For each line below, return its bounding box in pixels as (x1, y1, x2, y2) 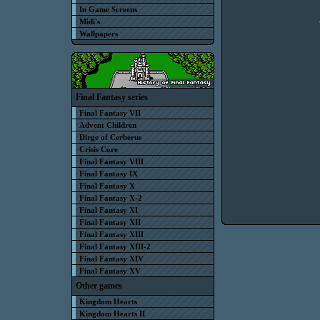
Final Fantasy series (76, 92, 148, 102)
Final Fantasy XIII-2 (79, 242, 151, 251)
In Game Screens (79, 5, 137, 14)
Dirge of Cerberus (79, 133, 141, 141)
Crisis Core (79, 145, 118, 154)
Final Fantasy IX (79, 169, 138, 178)
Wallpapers (79, 29, 118, 38)
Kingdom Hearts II (79, 309, 145, 318)
